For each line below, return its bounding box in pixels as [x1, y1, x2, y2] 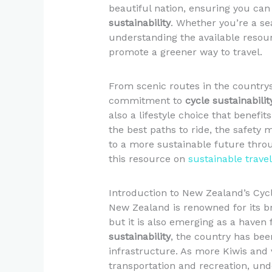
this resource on [108, 152, 188, 165]
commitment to [108, 94, 185, 106]
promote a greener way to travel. [108, 46, 262, 58]
